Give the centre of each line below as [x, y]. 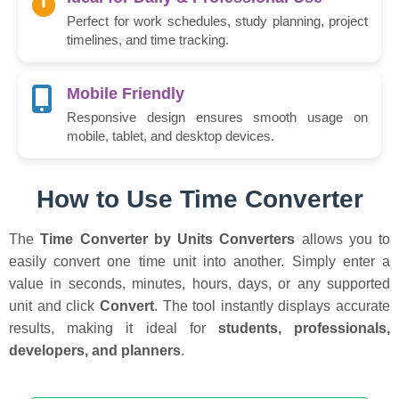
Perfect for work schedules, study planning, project [217, 21]
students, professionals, [304, 329]
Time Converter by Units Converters [168, 240]
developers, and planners [95, 351]
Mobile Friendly [126, 94]
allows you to [342, 240]
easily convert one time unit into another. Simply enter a [199, 262]
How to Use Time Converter [199, 199]
